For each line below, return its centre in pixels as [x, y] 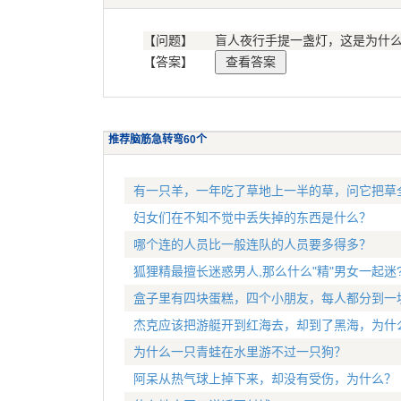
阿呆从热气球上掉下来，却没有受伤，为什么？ [264, 379]
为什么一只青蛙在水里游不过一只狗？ [239, 352]
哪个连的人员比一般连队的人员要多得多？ [252, 244]
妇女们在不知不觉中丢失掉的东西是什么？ [252, 218]
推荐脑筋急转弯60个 [158, 140]
